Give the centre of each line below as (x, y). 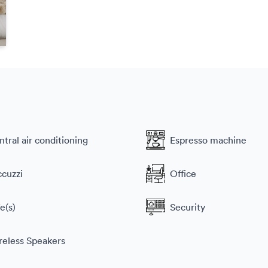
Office (183, 174)
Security (188, 207)
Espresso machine (208, 140)
